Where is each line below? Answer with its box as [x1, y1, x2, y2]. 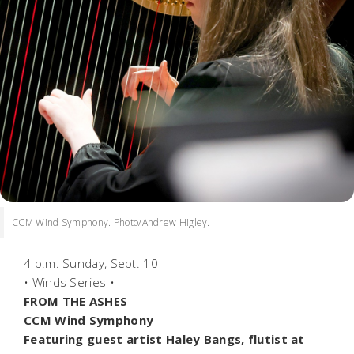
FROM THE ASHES [24, 292, 131, 309]
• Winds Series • [24, 273, 119, 290]
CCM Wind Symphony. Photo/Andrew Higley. [12, 215, 210, 229]
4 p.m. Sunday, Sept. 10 [24, 254, 162, 271]
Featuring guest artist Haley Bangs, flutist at [24, 330, 305, 347]
